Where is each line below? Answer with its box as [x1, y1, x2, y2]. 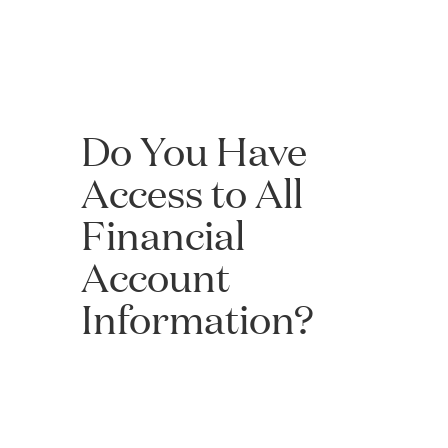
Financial [80, 208, 245, 261]
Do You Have [80, 124, 307, 177]
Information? [80, 292, 314, 345]
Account [80, 250, 230, 303]
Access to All [80, 166, 303, 219]
